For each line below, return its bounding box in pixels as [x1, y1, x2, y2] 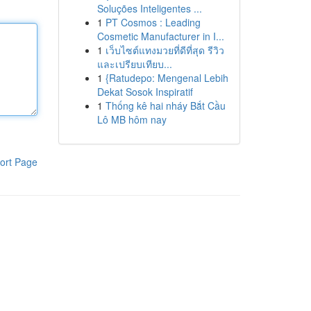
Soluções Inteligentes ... [96, 1, 202, 15]
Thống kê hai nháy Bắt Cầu [105, 99, 226, 112]
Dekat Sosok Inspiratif [96, 85, 193, 99]
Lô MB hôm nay [96, 112, 167, 126]
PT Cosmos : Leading [105, 15, 201, 29]
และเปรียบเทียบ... [96, 57, 172, 71]
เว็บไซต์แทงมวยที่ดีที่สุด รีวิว [105, 43, 224, 57]
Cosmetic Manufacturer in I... [96, 29, 224, 43]
